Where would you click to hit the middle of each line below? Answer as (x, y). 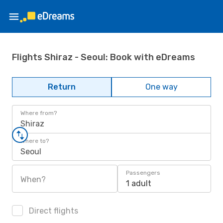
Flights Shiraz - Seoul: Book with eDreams (104, 57)
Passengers (143, 173)
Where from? (39, 113)
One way (161, 87)
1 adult (139, 183)
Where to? (35, 141)
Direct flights (53, 211)
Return (62, 87)
